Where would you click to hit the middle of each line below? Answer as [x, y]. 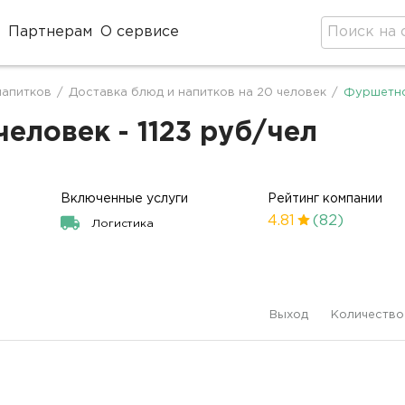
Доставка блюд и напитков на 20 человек [198, 93]
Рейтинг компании [325, 199]
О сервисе [140, 32]
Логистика [123, 224]
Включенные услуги [125, 199]
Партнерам [50, 32]
